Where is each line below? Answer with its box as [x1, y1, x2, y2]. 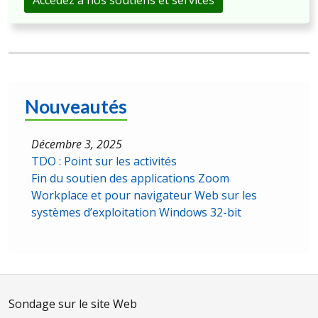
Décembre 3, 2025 [31, 136, 122, 152]
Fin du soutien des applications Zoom [31, 170, 229, 186]
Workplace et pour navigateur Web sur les [31, 187, 257, 203]
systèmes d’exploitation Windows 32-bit [31, 204, 241, 220]
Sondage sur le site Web [9, 296, 137, 312]
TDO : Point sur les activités [31, 153, 177, 169]
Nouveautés [25, 94, 127, 118]
